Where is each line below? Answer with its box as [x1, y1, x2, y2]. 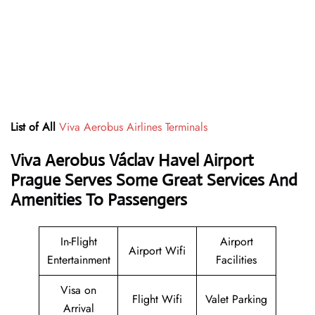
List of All [11, 119, 56, 136]
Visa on [60, 282, 96, 299]
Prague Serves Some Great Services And [11, 169, 297, 191]
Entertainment [46, 252, 110, 269]
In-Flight [60, 233, 97, 250]
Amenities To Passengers [11, 189, 187, 211]
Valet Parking [205, 291, 267, 308]
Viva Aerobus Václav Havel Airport [11, 150, 254, 172]
